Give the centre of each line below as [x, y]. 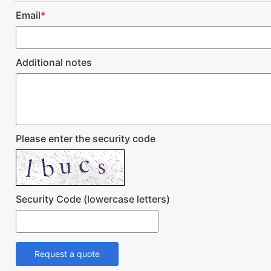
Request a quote [67, 254]
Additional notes [54, 63]
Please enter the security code [86, 139]
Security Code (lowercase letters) [93, 199]
